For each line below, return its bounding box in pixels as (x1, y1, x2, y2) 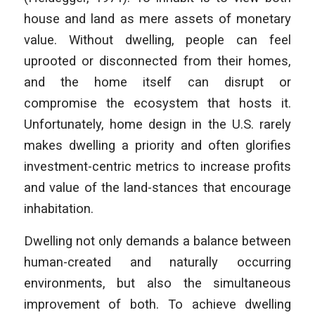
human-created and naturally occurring (23, 254, 292, 269)
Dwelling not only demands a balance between (23, 233, 292, 248)
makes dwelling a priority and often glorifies (23, 138, 292, 153)
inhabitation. (23, 201, 94, 217)
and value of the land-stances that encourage (23, 180, 292, 195)
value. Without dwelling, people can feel (23, 32, 292, 48)
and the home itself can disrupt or (23, 75, 292, 90)
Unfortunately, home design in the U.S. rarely (23, 117, 292, 132)
